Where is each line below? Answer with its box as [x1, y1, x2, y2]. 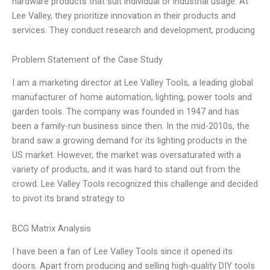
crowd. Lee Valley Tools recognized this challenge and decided [12, 178, 258, 190]
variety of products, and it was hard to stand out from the [12, 164, 240, 175]
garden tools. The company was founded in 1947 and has [12, 106, 239, 118]
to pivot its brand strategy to [12, 193, 125, 204]
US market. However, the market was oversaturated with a [12, 149, 241, 161]
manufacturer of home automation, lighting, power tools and [12, 92, 252, 103]
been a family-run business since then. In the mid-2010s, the [12, 121, 250, 132]
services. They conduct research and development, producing [12, 24, 255, 36]
